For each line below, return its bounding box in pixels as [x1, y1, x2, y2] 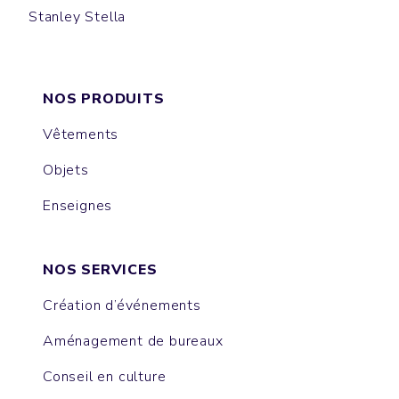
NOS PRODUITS [43, 89, 165, 110]
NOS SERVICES [43, 260, 158, 281]
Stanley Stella [28, 7, 126, 28]
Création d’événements [43, 296, 201, 316]
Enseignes [43, 196, 113, 216]
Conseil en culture [43, 367, 167, 387]
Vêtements [43, 125, 119, 145]
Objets [43, 160, 89, 181]
